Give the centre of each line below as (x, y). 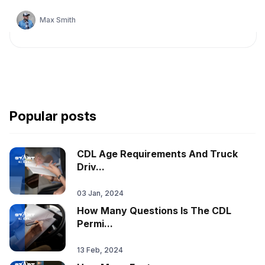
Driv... (91, 167)
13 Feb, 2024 (100, 250)
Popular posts (53, 116)
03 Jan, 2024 (100, 193)
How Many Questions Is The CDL (154, 211)
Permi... (95, 224)
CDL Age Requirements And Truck (157, 154)
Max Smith (58, 20)
